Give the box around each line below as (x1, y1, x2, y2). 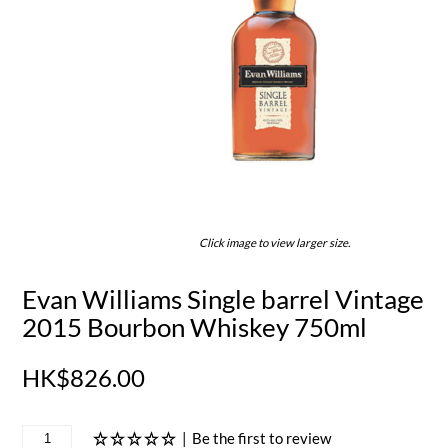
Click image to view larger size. (198, 235, 350, 249)
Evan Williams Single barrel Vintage (22, 282, 425, 315)
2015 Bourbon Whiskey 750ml (22, 310, 368, 343)
